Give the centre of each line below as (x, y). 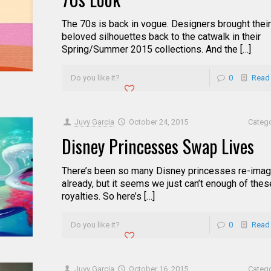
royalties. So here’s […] (108, 196)
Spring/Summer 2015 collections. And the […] (156, 49)
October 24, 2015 (158, 122)
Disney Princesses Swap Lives (158, 146)
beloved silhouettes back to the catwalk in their (161, 37)
